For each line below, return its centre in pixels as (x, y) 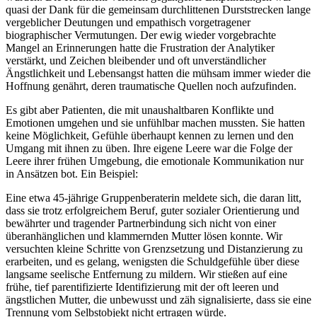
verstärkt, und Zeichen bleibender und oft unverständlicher (136, 61)
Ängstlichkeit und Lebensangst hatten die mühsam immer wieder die (158, 74)
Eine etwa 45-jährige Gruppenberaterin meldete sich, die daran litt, (154, 198)
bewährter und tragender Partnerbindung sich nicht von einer (141, 224)
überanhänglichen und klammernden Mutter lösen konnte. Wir (144, 236)
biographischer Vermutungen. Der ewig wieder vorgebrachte (141, 35)
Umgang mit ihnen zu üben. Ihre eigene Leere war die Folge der (149, 149)
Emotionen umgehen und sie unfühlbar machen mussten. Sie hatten (155, 123)
